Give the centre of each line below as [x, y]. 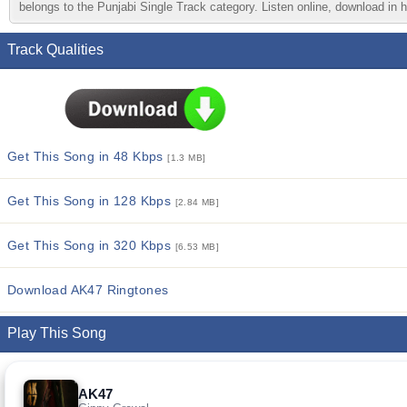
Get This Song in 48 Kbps [88, 156]
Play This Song [57, 333]
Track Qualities [55, 50]
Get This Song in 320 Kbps [91, 245]
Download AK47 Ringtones [88, 290]
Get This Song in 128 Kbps [91, 201]
